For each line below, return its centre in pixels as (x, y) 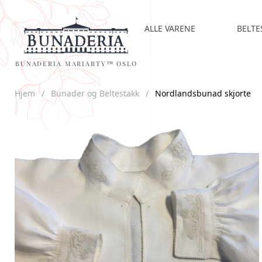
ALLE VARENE (170, 28)
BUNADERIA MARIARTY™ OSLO (76, 63)
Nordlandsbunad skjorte (203, 93)
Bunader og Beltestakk (95, 93)
